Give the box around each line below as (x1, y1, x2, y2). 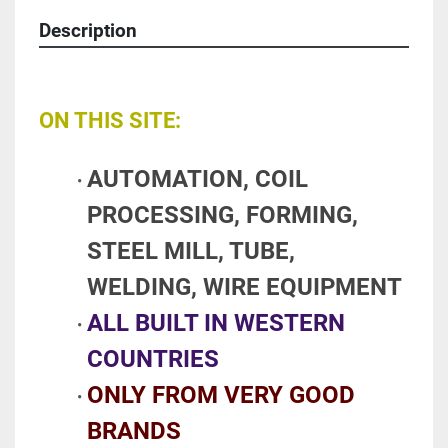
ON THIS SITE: (39, 108, 181, 134)
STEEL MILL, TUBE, (87, 237, 295, 266)
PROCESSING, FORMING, (87, 201, 358, 230)
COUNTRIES (87, 345, 219, 374)
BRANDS (87, 417, 181, 446)
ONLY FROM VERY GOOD (86, 381, 355, 410)
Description (39, 20, 137, 43)
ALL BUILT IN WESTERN (86, 309, 345, 338)
